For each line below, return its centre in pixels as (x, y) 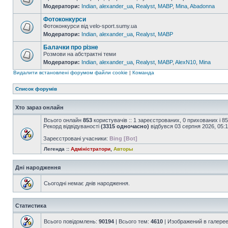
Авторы (123, 149)
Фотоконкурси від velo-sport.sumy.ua (90, 26)
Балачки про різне (71, 47)
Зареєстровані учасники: (76, 138)
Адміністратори (91, 149)
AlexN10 (186, 62)
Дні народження (38, 167)
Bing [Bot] (123, 138)
